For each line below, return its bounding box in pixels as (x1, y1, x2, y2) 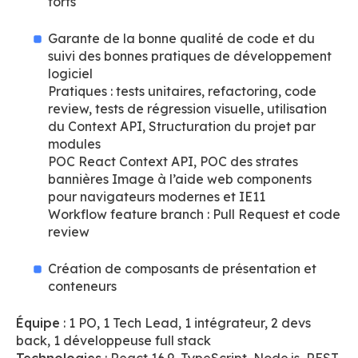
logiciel (48, 66, 93, 82)
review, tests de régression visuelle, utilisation (48, 101, 327, 117)
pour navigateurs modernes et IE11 (48, 189, 265, 205)
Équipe (16, 315, 60, 331)
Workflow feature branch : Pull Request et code (48, 206, 340, 222)
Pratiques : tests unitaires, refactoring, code (48, 83, 316, 99)
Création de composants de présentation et (48, 261, 316, 276)
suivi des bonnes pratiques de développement (48, 48, 332, 64)
